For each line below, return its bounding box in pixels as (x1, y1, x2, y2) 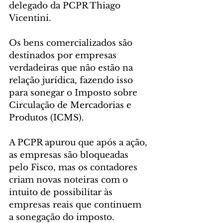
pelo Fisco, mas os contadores (9, 162, 140, 173)
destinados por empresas (9, 50, 119, 61)
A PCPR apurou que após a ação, (9, 137, 150, 148)
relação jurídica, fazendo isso (9, 75, 135, 86)
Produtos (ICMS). (9, 112, 84, 123)
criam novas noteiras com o (9, 175, 130, 186)
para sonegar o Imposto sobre (9, 88, 140, 99)
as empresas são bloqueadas (9, 150, 131, 161)
